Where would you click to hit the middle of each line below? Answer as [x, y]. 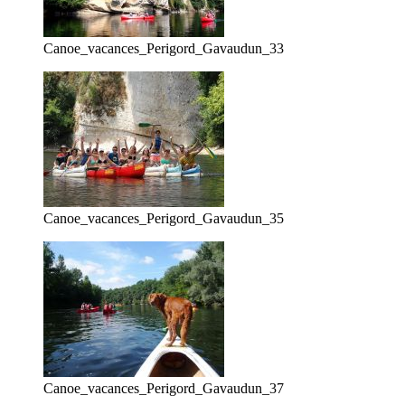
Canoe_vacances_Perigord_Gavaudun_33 [164, 48]
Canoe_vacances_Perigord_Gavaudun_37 [164, 388]
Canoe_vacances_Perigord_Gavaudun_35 [164, 218]
